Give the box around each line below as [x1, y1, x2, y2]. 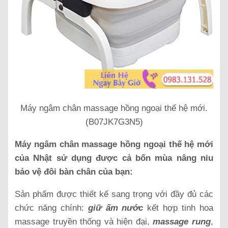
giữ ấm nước [88, 203, 148, 213]
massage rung [149, 216, 211, 226]
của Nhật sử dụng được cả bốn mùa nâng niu [15, 153, 213, 163]
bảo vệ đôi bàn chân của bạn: [15, 166, 133, 177]
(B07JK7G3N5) [85, 117, 143, 127]
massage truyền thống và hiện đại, [15, 216, 150, 226]
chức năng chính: [15, 203, 88, 213]
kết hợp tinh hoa [147, 203, 214, 213]
